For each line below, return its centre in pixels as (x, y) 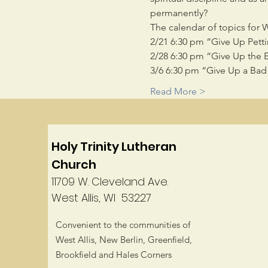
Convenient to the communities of (123, 225)
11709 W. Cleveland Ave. (110, 182)
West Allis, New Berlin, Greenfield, (124, 240)
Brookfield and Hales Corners (114, 255)
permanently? (179, 13)
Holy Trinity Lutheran (114, 147)
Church (74, 165)
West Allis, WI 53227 (101, 198)
